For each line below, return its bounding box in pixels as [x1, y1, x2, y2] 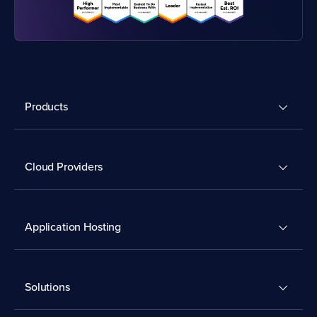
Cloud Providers [25, 158, 103, 175]
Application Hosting [25, 219, 122, 235]
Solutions [25, 279, 70, 295]
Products [25, 98, 68, 115]
